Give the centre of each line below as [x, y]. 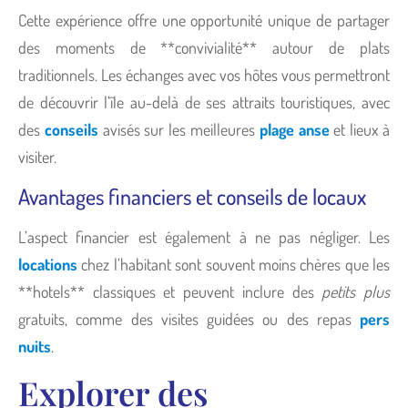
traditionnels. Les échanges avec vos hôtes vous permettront [204, 74]
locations [48, 264]
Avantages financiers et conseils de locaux [192, 196]
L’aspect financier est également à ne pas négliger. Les [204, 236]
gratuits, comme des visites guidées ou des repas [189, 318]
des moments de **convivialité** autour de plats [204, 47]
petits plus [356, 291]
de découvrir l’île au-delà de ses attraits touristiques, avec [204, 102]
